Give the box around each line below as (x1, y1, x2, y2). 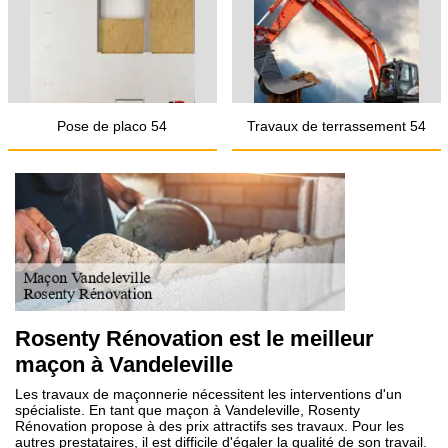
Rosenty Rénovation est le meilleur (15, 326, 374, 351)
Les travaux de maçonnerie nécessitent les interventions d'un (15, 386, 402, 402)
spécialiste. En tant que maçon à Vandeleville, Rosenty (15, 402, 360, 418)
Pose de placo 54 (57, 118, 167, 134)
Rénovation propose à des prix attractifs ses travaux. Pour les (15, 418, 404, 434)
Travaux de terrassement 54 (246, 118, 426, 134)
